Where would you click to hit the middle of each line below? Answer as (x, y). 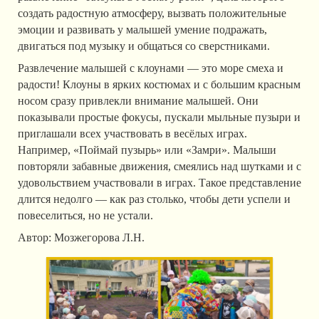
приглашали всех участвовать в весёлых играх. (132, 134)
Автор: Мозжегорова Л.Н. (81, 238)
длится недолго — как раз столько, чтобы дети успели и (154, 199)
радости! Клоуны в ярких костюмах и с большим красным (159, 85)
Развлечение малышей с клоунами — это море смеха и (151, 68)
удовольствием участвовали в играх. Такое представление (159, 183)
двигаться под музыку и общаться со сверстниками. (144, 46)
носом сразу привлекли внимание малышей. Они (138, 101)
